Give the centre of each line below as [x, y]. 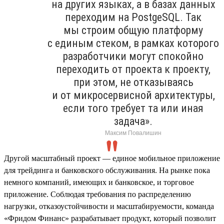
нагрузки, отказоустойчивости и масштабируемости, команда [109, 206]
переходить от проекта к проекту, [133, 69]
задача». [133, 121]
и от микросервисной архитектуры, [133, 95]
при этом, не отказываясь [133, 82]
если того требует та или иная [133, 108]
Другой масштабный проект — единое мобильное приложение [112, 158]
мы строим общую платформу [133, 30]
